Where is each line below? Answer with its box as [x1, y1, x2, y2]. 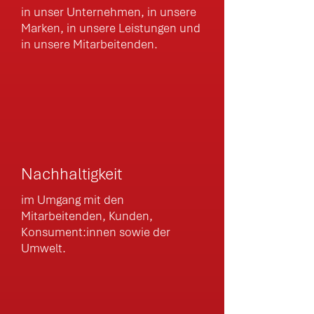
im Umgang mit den [21, 192, 124, 207]
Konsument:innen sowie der [21, 224, 170, 240]
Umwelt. [21, 240, 66, 256]
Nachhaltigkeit [21, 163, 122, 184]
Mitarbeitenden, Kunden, [21, 208, 153, 224]
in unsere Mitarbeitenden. [21, 36, 158, 52]
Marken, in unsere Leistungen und [21, 20, 200, 36]
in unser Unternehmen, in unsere [21, 4, 196, 20]
